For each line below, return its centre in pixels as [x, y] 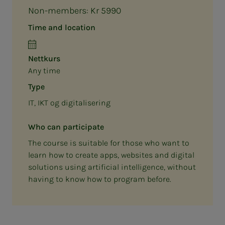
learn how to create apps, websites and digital [111, 155]
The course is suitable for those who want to [109, 143]
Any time [44, 70]
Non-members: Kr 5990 [75, 10]
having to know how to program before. [100, 179]
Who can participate [66, 127]
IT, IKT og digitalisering [69, 102]
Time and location [62, 27]
